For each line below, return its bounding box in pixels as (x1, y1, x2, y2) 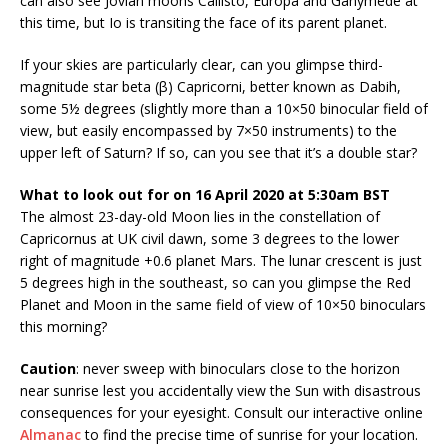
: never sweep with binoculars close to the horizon (76, 359, 400, 379)
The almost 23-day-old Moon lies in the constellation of (20, 207, 380, 227)
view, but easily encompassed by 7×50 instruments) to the (20, 121, 397, 141)
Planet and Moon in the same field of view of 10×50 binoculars (20, 295, 426, 315)
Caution (20, 359, 76, 379)
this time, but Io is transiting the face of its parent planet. (20, 13, 387, 33)
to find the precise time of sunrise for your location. (81, 425, 418, 445)
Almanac (20, 425, 81, 445)
